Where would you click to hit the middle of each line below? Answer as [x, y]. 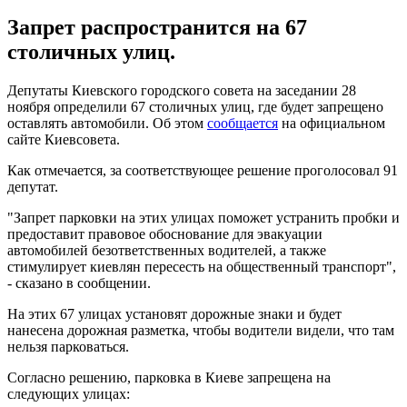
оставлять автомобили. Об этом [107, 123]
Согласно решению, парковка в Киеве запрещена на [169, 377]
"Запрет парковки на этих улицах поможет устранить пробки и [203, 217]
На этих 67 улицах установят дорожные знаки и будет [174, 313]
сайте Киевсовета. [64, 139]
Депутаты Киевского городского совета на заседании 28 [182, 90]
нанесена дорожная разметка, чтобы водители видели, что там [201, 330]
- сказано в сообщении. [79, 283]
